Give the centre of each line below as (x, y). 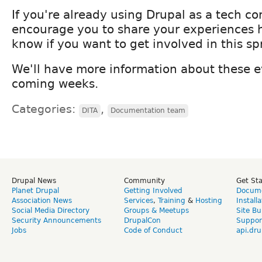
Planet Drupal (35, 190)
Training (172, 200)
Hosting (209, 200)
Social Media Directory (51, 210)
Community (144, 180)
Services (139, 200)
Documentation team (148, 110)
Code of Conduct (153, 230)
